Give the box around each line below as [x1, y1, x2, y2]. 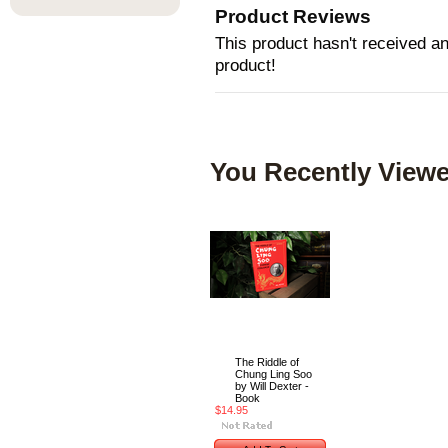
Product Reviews [215, 6, 371, 27]
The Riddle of [235, 356, 299, 368]
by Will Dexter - [235, 380, 309, 392]
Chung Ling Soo [235, 368, 312, 380]
